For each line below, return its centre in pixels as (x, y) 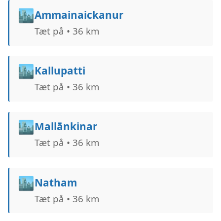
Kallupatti (60, 70)
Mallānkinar (66, 127)
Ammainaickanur (79, 15)
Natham (55, 182)
